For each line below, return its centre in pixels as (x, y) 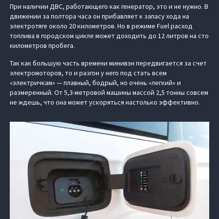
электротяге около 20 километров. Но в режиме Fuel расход (101, 26)
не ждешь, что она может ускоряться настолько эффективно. (105, 102)
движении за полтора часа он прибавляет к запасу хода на (99, 16)
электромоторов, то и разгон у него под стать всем (88, 73)
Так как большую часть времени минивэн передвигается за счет (108, 63)
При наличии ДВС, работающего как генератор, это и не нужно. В (109, 7)
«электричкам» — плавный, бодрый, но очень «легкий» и (95, 83)
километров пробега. (42, 46)
